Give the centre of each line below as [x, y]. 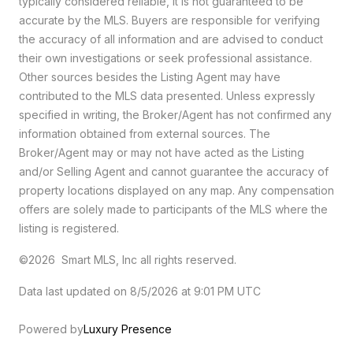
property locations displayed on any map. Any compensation [176, 190]
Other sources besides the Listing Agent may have [150, 77]
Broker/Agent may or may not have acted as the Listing [162, 152]
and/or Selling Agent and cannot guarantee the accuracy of [174, 171]
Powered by [51, 329]
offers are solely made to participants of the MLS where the [173, 209]
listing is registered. [69, 228]
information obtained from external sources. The [145, 134]
